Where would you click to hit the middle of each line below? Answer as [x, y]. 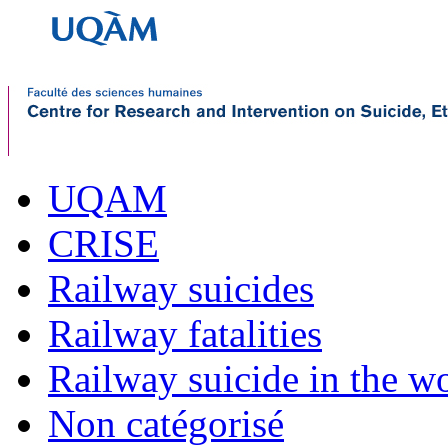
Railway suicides [181, 288]
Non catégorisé [166, 423]
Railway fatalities [185, 333]
